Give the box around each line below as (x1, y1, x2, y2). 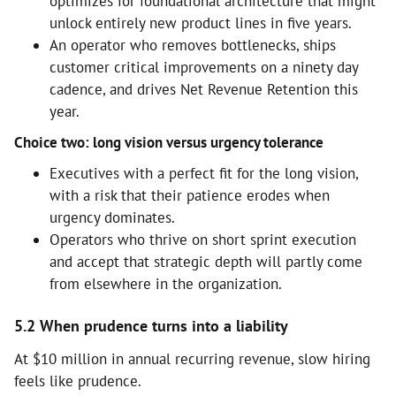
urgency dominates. (49, 207, 175, 227)
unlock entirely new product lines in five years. (49, 12, 352, 33)
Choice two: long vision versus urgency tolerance (14, 132, 324, 152)
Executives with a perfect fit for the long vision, (49, 163, 358, 183)
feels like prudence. (14, 370, 141, 391)
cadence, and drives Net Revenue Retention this (49, 79, 358, 99)
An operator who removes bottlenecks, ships (49, 34, 336, 55)
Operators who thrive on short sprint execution (49, 229, 356, 249)
